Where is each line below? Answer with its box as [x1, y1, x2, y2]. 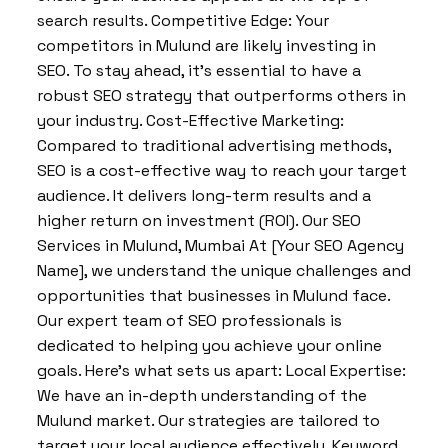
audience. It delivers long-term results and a [37, 185, 371, 206]
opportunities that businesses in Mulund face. [37, 285, 390, 306]
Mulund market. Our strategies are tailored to [37, 410, 380, 431]
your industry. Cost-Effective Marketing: [37, 110, 344, 131]
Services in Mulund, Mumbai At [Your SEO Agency [37, 235, 404, 256]
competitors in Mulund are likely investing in [37, 35, 376, 56]
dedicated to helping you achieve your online [37, 335, 382, 356]
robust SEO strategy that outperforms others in [37, 85, 406, 106]
